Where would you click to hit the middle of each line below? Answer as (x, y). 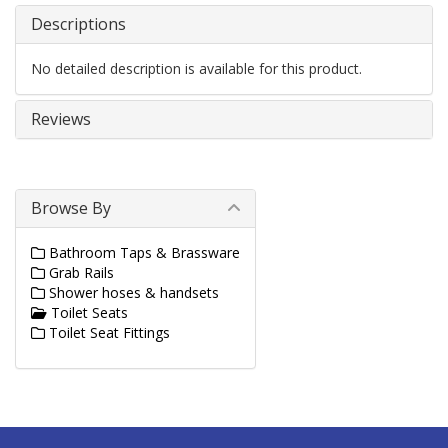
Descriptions (78, 24)
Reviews (61, 119)
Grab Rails (79, 272)
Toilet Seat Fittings (107, 332)
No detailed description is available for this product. (196, 68)
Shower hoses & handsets (132, 292)
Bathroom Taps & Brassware (142, 252)
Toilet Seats (87, 312)
